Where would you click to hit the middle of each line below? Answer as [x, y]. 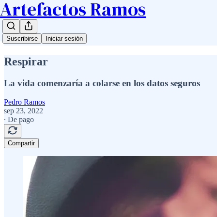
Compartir [21, 143]
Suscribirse [22, 39]
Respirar [26, 61]
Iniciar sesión [64, 39]
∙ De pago [19, 119]
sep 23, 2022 [23, 110]
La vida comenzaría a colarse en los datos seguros [102, 83]
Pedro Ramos [24, 102]
